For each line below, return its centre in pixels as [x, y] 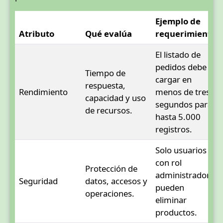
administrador [183, 175]
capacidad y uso [115, 98]
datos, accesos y [116, 181]
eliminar [171, 200]
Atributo [37, 33]
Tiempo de [105, 73]
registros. [174, 129]
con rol [168, 162]
